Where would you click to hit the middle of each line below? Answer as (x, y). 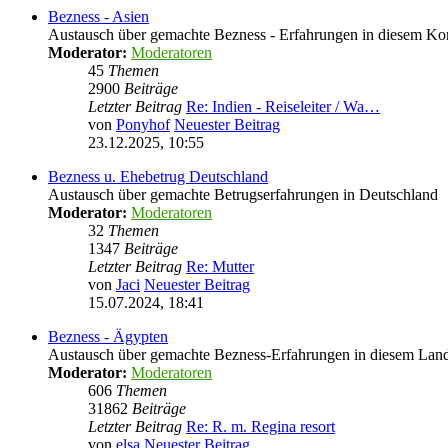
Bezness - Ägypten (108, 336)
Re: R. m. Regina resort (260, 426)
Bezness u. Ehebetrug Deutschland (158, 176)
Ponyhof (143, 124)
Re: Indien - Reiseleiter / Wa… (283, 106)
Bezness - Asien (98, 16)
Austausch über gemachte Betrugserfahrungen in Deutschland (243, 194)
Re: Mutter (220, 266)
